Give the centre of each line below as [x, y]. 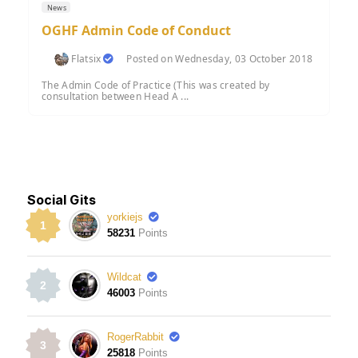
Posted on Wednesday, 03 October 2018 [220, 59]
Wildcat [124, 277]
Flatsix [86, 59]
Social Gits [62, 200]
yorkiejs [125, 217]
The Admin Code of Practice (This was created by [156, 86]
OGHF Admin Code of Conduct [136, 31]
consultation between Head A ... [115, 97]
